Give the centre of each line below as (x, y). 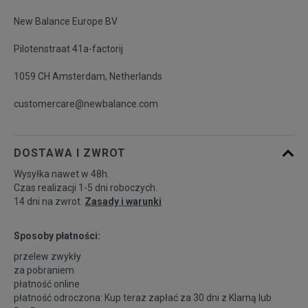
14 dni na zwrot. (49, 202)
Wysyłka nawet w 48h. (62, 174)
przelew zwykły (47, 257)
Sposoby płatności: (57, 236)
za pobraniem (44, 271)
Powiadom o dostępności (222, 35)
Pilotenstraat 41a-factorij (68, 49)
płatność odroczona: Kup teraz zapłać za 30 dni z (121, 298)
